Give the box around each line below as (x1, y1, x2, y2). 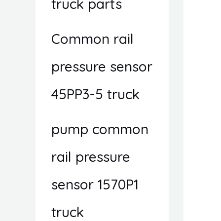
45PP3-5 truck (51, 85, 140, 103)
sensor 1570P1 (51, 176, 139, 193)
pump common (51, 120, 148, 138)
